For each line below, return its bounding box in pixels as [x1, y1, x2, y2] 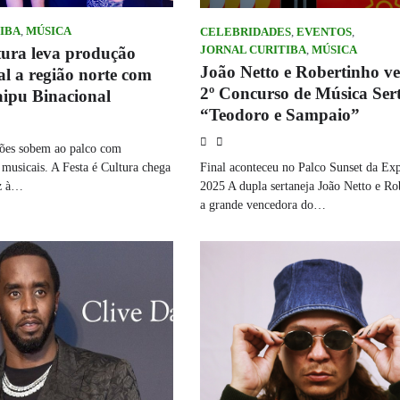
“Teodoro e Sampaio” [200, 105, 360, 125]
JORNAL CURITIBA [200, 44, 306, 57]
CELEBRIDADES [200, 26, 291, 39]
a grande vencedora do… [200, 197, 326, 212]
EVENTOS [296, 26, 352, 39]
